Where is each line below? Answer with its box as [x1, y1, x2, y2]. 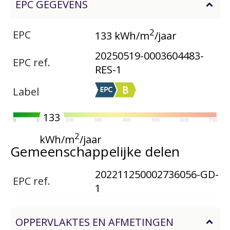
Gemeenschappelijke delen [10, 142, 180, 161]
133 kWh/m [95, 29, 149, 43]
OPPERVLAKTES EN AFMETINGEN [15, 215, 174, 229]
